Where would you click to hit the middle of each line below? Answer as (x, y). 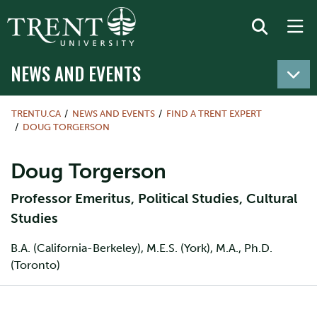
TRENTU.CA (36, 114)
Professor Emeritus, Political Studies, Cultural (154, 198)
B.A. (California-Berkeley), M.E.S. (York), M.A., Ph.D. (142, 248)
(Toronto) (35, 265)
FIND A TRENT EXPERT (214, 114)
